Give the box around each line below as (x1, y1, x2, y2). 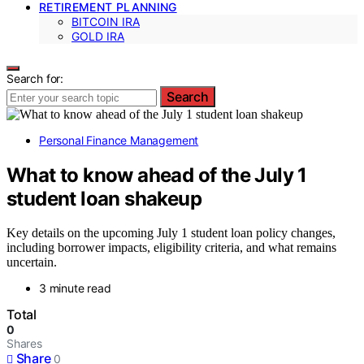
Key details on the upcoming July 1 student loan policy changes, (6, 226, 336, 240)
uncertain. (6, 255, 57, 270)
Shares (6, 336, 42, 351)
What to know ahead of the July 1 (6, 162, 307, 187)
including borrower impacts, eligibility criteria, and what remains (6, 240, 336, 255)
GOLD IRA (71, 28, 124, 43)
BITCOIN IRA (71, 14, 140, 28)
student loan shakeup (6, 186, 201, 210)
